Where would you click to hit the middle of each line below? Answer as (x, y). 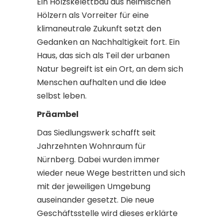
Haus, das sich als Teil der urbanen (103, 56)
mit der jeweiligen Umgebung (94, 186)
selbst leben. (62, 96)
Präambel (58, 114)
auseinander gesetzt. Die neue (96, 200)
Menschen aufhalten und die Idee (102, 82)
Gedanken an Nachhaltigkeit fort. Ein (108, 42)
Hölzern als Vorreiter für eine (93, 15)
